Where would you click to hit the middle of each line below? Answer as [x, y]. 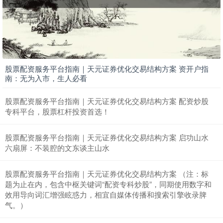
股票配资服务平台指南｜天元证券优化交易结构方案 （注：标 [107, 174]
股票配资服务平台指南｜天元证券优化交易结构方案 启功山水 [107, 137]
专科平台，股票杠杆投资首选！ [57, 111]
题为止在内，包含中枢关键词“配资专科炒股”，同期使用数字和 [108, 184]
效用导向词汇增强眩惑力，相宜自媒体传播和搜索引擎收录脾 [106, 195]
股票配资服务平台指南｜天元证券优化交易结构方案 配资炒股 [107, 101]
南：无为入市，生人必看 [46, 78]
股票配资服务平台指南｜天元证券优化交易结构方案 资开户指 [107, 69]
